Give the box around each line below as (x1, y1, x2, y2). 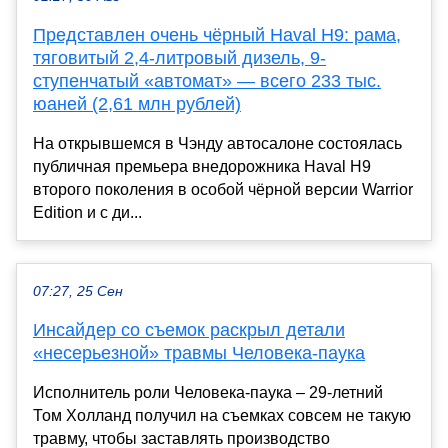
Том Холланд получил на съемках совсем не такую (33, 406, 411, 424)
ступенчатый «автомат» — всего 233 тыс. (33, 70, 381, 91)
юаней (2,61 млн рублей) (33, 93, 241, 114)
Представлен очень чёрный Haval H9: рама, (33, 24, 401, 45)
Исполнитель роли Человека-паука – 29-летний (33, 383, 383, 401)
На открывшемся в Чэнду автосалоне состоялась (33, 134, 402, 152)
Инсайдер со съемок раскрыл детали (33, 319, 345, 340)
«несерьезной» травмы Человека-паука (33, 342, 365, 363)
